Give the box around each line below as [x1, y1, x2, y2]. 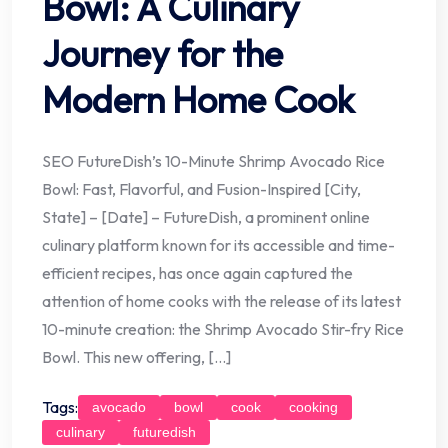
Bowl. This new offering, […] [42, 346, 231, 367]
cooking [289, 398, 338, 415]
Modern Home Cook [42, 76, 355, 122]
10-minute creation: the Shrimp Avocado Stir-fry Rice [42, 318, 404, 339]
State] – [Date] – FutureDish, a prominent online [42, 206, 370, 227]
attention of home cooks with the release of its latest [42, 290, 401, 311]
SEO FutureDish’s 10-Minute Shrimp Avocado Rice [42, 150, 385, 171]
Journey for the [42, 30, 283, 76]
